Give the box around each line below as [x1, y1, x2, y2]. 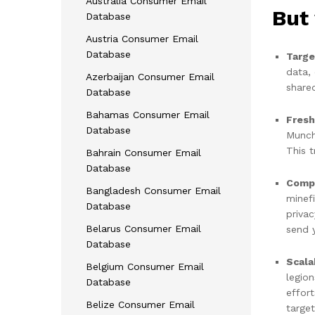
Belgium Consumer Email [86, 260, 204, 272]
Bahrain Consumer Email [86, 146, 201, 158]
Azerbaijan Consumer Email [86, 70, 214, 82]
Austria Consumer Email [86, 32, 198, 44]
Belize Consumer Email [86, 298, 195, 310]
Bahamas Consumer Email [86, 108, 210, 120]
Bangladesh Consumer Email [86, 184, 221, 196]
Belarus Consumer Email [86, 222, 201, 234]
